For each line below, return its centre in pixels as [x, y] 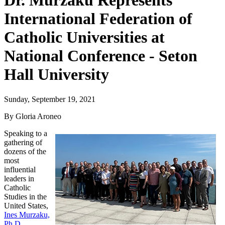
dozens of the [25, 151]
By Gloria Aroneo [33, 116]
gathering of [23, 142]
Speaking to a [26, 133]
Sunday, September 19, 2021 [50, 99]
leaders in [19, 178]
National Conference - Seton [101, 56]
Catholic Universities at [84, 37]
